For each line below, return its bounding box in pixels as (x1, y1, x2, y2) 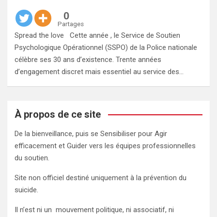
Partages (58, 20, 84, 28)
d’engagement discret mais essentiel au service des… (15, 67, 184, 76)
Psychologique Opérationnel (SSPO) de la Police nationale (15, 43, 197, 52)
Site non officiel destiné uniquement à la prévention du (15, 173, 186, 182)
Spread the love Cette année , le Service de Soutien (15, 31, 180, 40)
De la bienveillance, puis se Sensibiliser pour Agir (15, 129, 167, 138)
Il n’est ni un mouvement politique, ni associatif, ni (15, 205, 174, 214)
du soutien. (15, 153, 49, 162)
